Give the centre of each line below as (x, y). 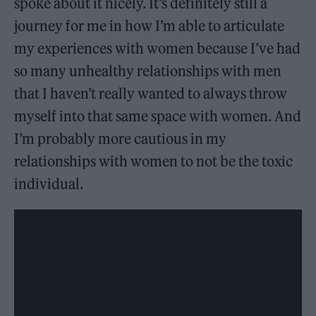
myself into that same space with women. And (158, 116)
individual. (49, 183)
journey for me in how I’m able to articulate (150, 25)
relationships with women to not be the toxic (154, 161)
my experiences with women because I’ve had (158, 48)
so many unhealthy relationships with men (148, 71)
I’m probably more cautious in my (121, 138)
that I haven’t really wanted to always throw (151, 93)
